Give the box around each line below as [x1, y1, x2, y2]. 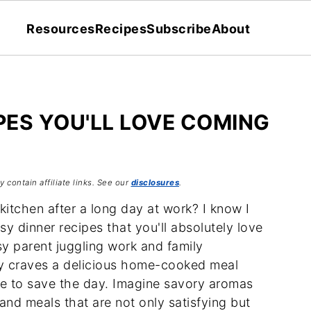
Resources [26, 21, 95, 36]
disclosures [131, 178, 179, 187]
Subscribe [146, 21, 212, 36]
